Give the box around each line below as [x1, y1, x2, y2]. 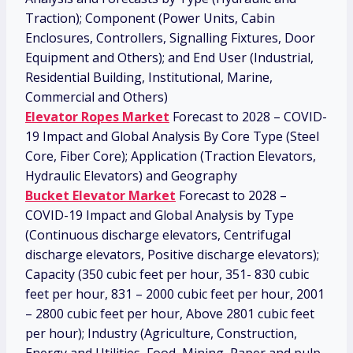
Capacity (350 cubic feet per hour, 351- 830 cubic [25, 266, 309, 284]
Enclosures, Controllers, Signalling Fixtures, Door [25, 29, 315, 47]
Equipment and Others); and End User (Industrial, [25, 49, 314, 67]
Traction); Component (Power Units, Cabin [25, 9, 275, 28]
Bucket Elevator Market [25, 187, 176, 205]
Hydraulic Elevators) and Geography [25, 167, 237, 185]
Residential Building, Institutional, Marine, [25, 69, 273, 87]
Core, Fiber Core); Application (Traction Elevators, [25, 147, 316, 165]
